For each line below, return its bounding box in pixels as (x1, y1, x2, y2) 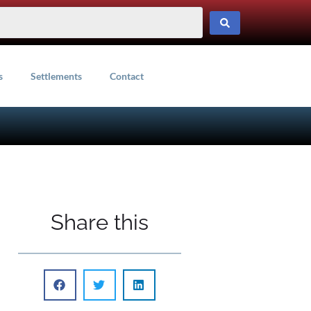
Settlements (31, 69, 83, 82)
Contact (110, 69, 144, 82)
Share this (50, 210, 149, 235)
